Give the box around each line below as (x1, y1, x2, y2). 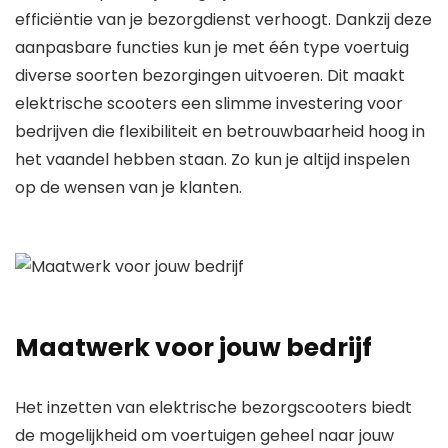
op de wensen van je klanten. (15, 176, 242, 200)
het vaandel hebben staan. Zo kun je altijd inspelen (15, 148, 410, 172)
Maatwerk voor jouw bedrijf (15, 330, 372, 366)
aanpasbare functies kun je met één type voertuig (15, 36, 409, 60)
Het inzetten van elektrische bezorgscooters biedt (15, 396, 412, 420)
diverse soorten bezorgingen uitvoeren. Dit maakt (15, 64, 405, 88)
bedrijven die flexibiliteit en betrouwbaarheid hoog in (15, 120, 425, 144)
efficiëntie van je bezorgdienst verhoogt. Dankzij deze (15, 8, 432, 32)
